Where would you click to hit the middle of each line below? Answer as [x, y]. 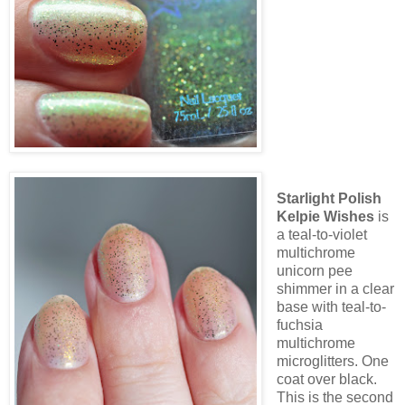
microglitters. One [332, 362]
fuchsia [299, 325]
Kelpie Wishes [325, 217]
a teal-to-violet [321, 235]
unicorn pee [314, 271]
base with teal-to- [331, 307]
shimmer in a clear [335, 289]
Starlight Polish [329, 199]
